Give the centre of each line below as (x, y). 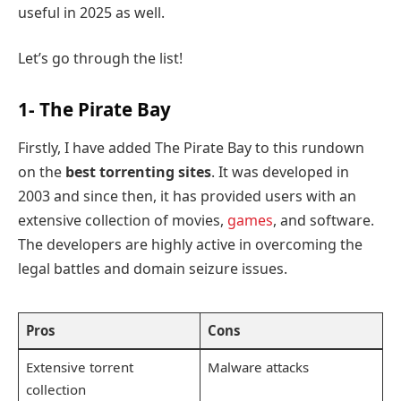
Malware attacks (258, 367)
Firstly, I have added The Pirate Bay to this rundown (191, 148)
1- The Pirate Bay (94, 109)
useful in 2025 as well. (91, 12)
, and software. (324, 221)
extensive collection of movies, (123, 221)
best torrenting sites (138, 172)
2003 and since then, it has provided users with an (187, 196)
